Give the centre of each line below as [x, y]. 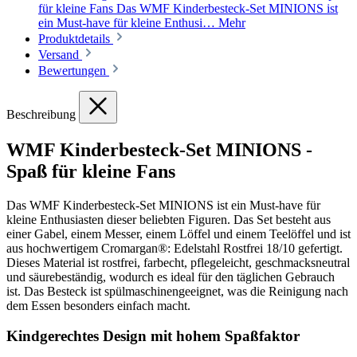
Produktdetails [74, 38]
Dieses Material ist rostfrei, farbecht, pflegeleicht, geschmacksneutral [178, 262]
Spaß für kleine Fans [91, 171]
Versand [60, 54]
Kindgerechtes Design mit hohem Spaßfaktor [153, 336]
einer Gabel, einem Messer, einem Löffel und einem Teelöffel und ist [178, 233]
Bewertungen [74, 70]
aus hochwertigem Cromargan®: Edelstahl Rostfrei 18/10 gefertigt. [175, 248]
